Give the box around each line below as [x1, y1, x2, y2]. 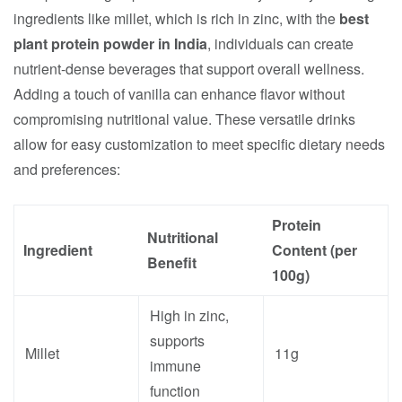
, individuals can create [207, 33, 354, 54]
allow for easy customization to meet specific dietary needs [13, 134, 385, 154]
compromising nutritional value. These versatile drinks [13, 109, 355, 129]
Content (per [272, 240, 357, 260]
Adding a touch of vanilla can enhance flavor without [13, 83, 345, 104]
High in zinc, [150, 305, 229, 326]
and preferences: [13, 159, 120, 179]
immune [150, 355, 201, 376]
